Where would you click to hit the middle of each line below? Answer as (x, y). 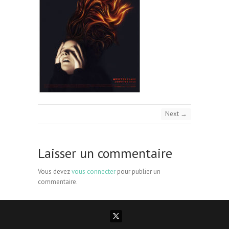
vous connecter (94, 171)
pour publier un (138, 171)
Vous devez (55, 171)
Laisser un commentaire (105, 153)
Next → (176, 113)
